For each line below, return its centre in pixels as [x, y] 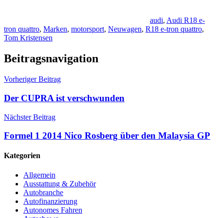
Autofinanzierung [50, 201]
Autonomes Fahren [53, 210]
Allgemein [39, 175]
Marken [55, 29]
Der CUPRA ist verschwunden [64, 98]
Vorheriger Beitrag [32, 79]
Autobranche [43, 192]
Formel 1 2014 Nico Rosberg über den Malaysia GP [107, 136]
